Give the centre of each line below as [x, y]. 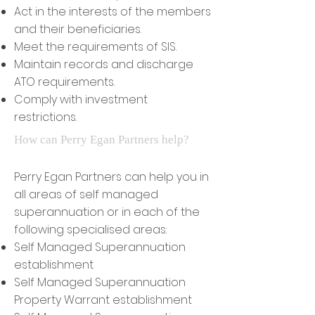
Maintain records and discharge [104, 64]
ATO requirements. [64, 82]
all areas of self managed [86, 194]
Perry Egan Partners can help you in [111, 177]
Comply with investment [81, 99]
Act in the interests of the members [112, 12]
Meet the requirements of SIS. [95, 47]
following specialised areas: [90, 230]
